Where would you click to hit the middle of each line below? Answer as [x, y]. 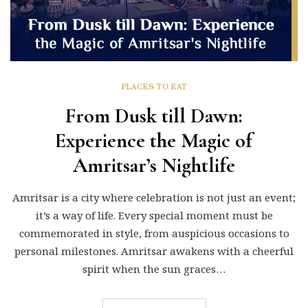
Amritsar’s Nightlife [154, 165]
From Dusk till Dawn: [154, 115]
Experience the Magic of [154, 140]
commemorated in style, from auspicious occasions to [154, 233]
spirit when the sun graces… [154, 268]
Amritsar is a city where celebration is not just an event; [154, 197]
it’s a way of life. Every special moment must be [154, 215]
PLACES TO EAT [154, 87]
